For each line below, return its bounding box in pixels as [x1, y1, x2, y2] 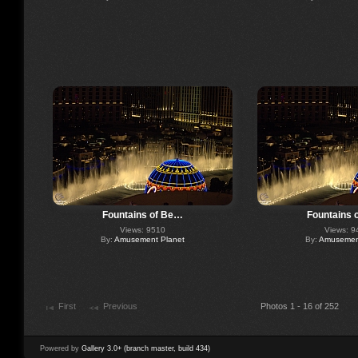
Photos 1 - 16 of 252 [261, 301, 339, 312]
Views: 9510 [119, 225, 165, 235]
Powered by [40, 344, 82, 352]
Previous [102, 301, 137, 312]
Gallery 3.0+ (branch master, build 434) [82, 344, 210, 352]
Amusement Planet [113, 235, 185, 245]
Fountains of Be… [101, 209, 183, 221]
